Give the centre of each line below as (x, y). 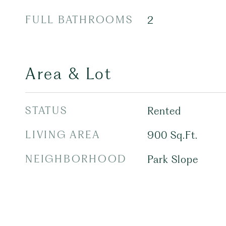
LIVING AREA (63, 135)
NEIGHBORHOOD (76, 159)
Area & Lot (69, 74)
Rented (164, 111)
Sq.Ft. (184, 135)
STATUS (46, 110)
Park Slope (173, 159)
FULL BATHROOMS (79, 20)
